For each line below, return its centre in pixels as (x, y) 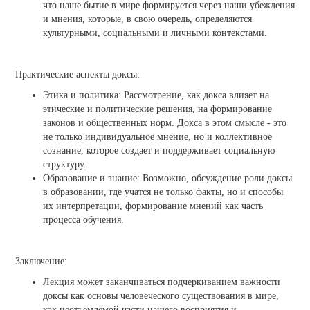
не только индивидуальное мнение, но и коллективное (157, 137)
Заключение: (41, 262)
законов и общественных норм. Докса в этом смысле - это (165, 123)
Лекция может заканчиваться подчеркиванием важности (162, 282)
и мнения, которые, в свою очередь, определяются (147, 19)
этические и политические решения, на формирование (157, 109)
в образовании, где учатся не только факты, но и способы (163, 192)
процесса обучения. (83, 220)
